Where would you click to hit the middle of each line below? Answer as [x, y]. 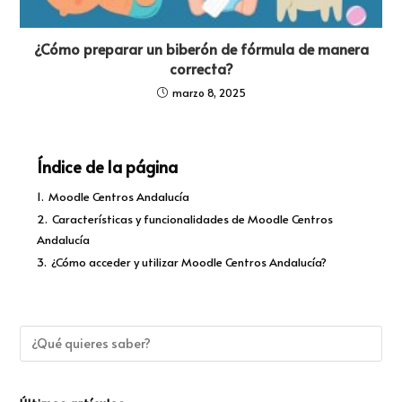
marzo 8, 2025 [209, 92]
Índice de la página [108, 166]
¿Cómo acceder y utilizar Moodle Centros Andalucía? [189, 262]
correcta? [201, 68]
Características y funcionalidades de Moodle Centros [193, 218]
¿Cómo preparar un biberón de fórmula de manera [201, 48]
